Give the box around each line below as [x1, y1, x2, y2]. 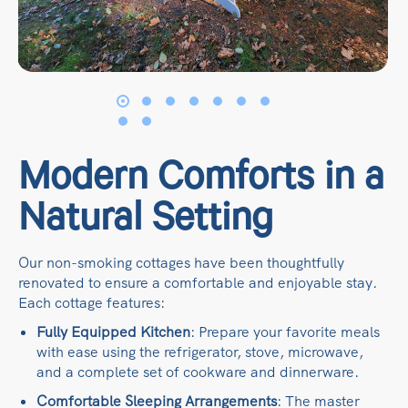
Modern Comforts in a [18, 160, 384, 205]
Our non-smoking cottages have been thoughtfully [18, 253, 344, 273]
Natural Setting [18, 201, 273, 246]
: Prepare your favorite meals [190, 322, 380, 342]
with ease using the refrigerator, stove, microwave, [36, 342, 363, 362]
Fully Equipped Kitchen [36, 322, 190, 342]
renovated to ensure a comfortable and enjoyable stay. [18, 273, 377, 293]
